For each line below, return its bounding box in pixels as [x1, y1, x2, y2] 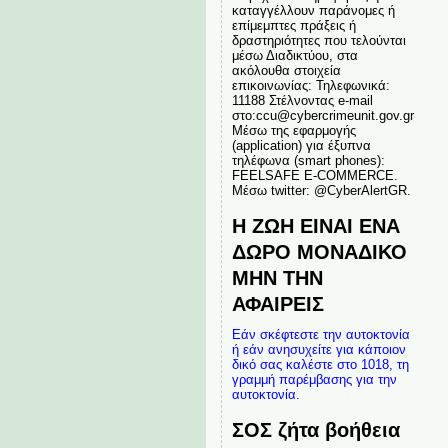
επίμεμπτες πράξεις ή [231, 18, 356, 33]
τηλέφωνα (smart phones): [231, 153, 385, 168]
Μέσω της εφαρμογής [231, 123, 356, 138]
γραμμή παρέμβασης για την [231, 372, 397, 387]
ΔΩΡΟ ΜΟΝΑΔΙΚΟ [231, 240, 407, 263]
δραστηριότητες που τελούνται [231, 33, 406, 48]
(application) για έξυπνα [231, 138, 371, 153]
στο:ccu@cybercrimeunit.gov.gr [231, 108, 414, 123]
